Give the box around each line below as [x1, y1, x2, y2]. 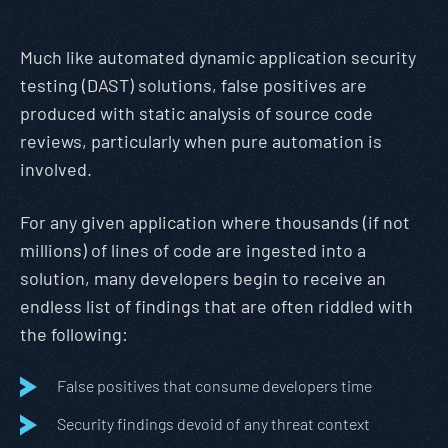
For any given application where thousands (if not [20, 211, 410, 233]
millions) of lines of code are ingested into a [20, 239, 366, 261]
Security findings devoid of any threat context [57, 414, 370, 433]
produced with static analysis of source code [20, 102, 373, 124]
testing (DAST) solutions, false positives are [20, 74, 367, 96]
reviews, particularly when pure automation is [20, 130, 382, 152]
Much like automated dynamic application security [20, 46, 416, 68]
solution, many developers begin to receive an [20, 267, 386, 289]
